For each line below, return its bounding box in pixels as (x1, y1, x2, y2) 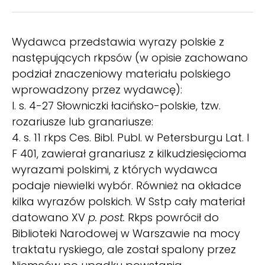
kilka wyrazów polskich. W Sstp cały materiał (12, 193, 245, 209)
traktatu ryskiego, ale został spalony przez (12, 241, 236, 257)
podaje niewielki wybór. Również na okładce (12, 177, 241, 193)
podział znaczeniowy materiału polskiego (12, 66, 231, 81)
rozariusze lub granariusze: (12, 114, 153, 129)
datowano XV (12, 209, 88, 225)
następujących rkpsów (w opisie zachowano (12, 50, 248, 65)
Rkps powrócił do (125, 209, 219, 225)
